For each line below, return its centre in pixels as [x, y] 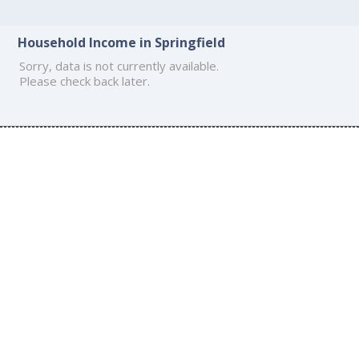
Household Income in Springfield [122, 42]
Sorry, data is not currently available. [119, 65]
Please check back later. [85, 81]
